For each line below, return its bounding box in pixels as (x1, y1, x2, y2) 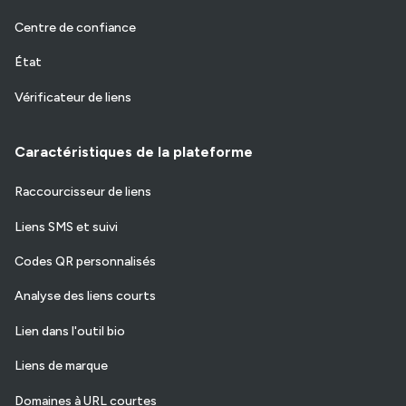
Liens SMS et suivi (14, 218, 118, 235)
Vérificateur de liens (14, 89, 131, 105)
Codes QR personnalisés (14, 254, 156, 270)
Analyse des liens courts (14, 288, 156, 304)
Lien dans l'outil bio (14, 323, 125, 339)
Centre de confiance (14, 19, 136, 35)
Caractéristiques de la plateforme (14, 143, 253, 161)
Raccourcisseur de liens (14, 184, 151, 200)
